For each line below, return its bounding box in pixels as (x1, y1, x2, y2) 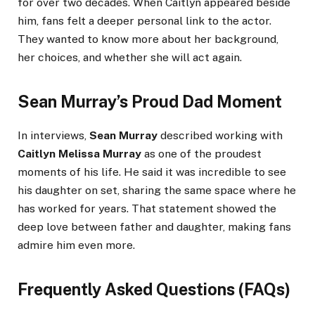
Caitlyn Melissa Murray (18, 146, 141, 160)
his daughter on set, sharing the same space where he (18, 183, 296, 197)
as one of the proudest (141, 146, 262, 160)
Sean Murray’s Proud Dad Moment (18, 92, 282, 112)
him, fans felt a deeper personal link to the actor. (18, 14, 271, 28)
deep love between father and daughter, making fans (18, 219, 291, 233)
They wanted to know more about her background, (18, 32, 278, 46)
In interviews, (18, 128, 89, 142)
